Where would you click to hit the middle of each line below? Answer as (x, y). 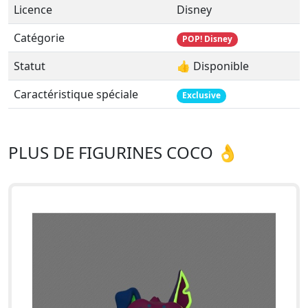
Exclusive (201, 96)
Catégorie (39, 38)
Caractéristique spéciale (76, 95)
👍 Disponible (213, 66)
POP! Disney (207, 39)
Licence (33, 10)
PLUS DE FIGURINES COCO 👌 (123, 153)
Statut (30, 66)
